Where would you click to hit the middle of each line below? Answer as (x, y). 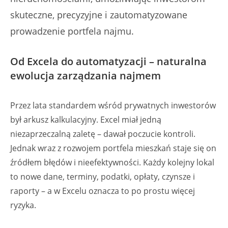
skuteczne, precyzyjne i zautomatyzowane (99, 15)
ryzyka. (23, 205)
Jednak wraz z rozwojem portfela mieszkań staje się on (113, 148)
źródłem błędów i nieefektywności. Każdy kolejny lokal (112, 162)
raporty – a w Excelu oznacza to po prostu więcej (103, 191)
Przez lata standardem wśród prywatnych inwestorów (113, 105)
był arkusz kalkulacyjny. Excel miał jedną (86, 120)
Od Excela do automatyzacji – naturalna (108, 61)
